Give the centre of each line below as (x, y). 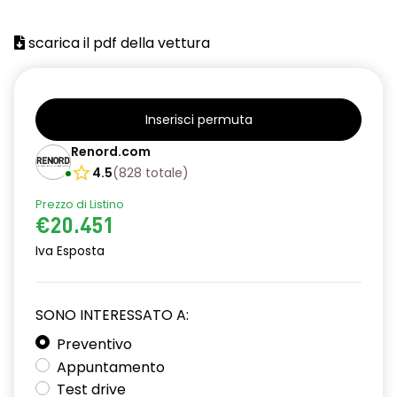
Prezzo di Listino (80, 204)
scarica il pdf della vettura (117, 43)
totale (164, 173)
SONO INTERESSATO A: (112, 315)
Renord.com (111, 152)
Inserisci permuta (198, 120)
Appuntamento (111, 367)
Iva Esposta (70, 251)
